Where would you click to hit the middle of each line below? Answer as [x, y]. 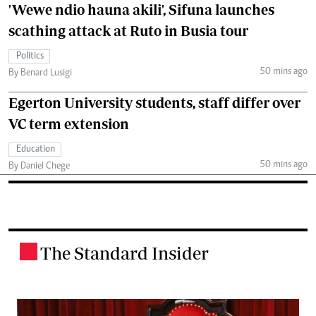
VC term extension [69, 123]
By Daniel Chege [39, 166]
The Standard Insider [124, 253]
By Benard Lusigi [40, 73]
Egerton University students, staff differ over [154, 102]
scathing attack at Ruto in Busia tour [128, 30]
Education [36, 149]
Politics [30, 56]
